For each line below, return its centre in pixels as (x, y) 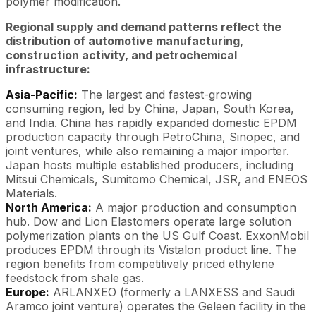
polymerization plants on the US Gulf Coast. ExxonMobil (157, 235)
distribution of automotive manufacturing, (124, 41)
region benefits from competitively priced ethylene (140, 263)
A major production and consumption (194, 207)
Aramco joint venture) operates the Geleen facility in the (156, 306)
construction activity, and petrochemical (121, 55)
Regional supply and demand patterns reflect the (144, 26)
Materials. (31, 193)
